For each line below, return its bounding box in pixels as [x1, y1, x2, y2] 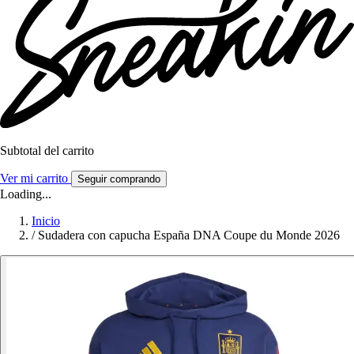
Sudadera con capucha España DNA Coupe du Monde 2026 [38, 228, 340, 243]
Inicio [32, 214, 60, 228]
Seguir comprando [77, 173, 160, 186]
